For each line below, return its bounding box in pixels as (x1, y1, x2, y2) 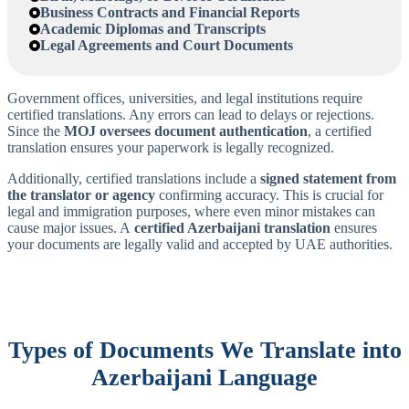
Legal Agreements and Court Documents (40, 37, 293, 54)
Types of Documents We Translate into (7, 337, 402, 364)
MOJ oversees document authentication (64, 123, 308, 140)
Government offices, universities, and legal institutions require (7, 90, 362, 107)
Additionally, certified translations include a (7, 171, 260, 187)
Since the (7, 123, 64, 140)
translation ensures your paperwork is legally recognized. (7, 140, 334, 156)
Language (212, 364, 318, 392)
